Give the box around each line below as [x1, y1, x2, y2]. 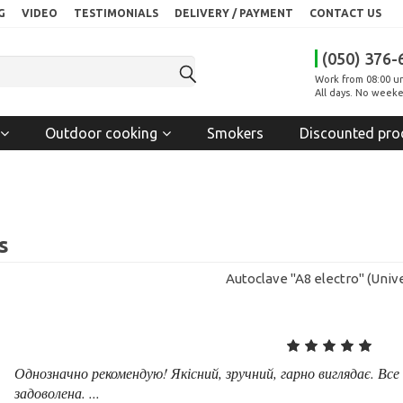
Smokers [207, 124, 264, 141]
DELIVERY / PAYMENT [175, 7, 294, 19]
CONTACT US [309, 7, 382, 19]
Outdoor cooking [45, 124, 157, 141]
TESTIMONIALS [74, 7, 159, 19]
